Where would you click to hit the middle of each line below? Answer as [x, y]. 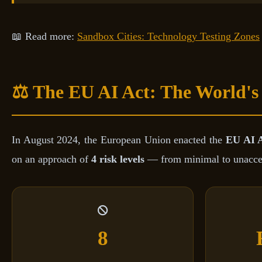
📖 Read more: [44, 37]
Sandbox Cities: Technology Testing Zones [168, 37]
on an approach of [51, 159]
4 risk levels [118, 159]
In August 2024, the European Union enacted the [119, 140]
